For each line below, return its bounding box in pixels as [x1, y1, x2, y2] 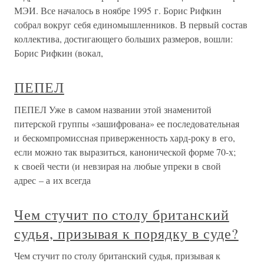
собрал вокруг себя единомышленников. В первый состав [14, 18, 247, 31]
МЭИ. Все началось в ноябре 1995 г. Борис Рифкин [14, 4, 222, 16]
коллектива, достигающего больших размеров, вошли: [14, 32, 233, 45]
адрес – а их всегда [14, 174, 91, 186]
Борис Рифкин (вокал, [14, 47, 103, 59]
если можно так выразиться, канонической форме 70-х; [14, 146, 236, 158]
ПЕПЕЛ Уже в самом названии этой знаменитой [14, 103, 212, 115]
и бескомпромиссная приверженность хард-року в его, [14, 131, 235, 144]
